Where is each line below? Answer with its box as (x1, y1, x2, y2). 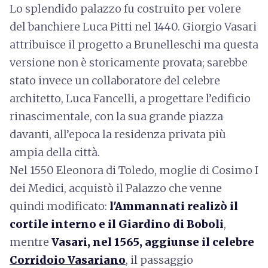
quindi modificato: (10, 199, 109, 213)
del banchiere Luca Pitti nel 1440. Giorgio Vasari (10, 20, 257, 33)
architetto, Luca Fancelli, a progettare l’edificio (10, 92, 251, 105)
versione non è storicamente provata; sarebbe (10, 56, 248, 69)
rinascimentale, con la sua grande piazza (10, 109, 223, 123)
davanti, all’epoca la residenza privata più (10, 127, 226, 141)
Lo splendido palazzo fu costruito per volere (10, 2, 241, 16)
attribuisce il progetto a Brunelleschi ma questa (10, 38, 258, 51)
